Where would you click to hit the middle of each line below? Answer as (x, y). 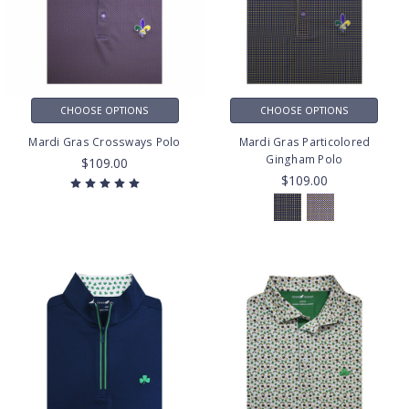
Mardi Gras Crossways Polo (105, 142)
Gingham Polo (304, 159)
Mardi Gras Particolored (304, 142)
